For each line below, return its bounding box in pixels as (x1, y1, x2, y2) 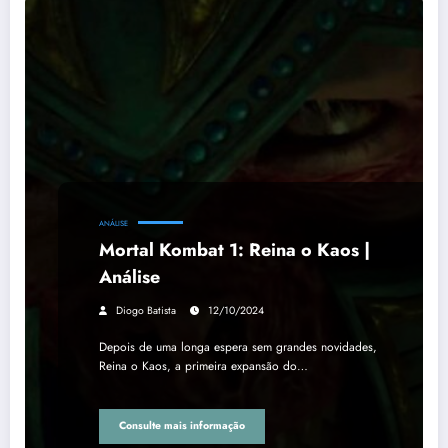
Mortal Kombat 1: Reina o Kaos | (99, 236, 370, 263)
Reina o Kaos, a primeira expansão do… (99, 356, 308, 375)
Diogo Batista (116, 302, 176, 318)
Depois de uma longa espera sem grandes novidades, (99, 337, 377, 356)
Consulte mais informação (119, 418, 245, 434)
